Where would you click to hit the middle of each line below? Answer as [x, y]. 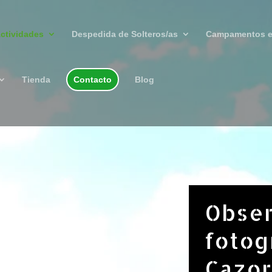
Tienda [36, 80]
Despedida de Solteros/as [125, 34]
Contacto [93, 80]
